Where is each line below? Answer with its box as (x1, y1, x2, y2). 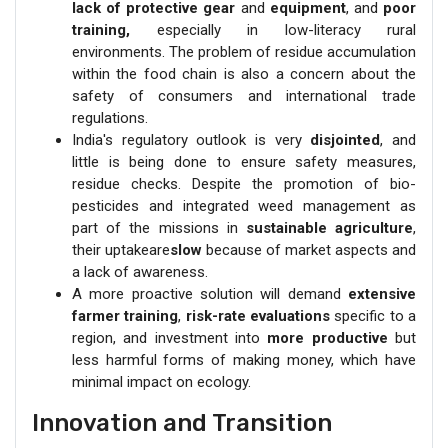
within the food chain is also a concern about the (72, 65, 416, 84)
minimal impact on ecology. (72, 373, 251, 392)
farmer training (72, 307, 179, 326)
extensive (348, 285, 416, 304)
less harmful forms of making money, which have (72, 351, 416, 370)
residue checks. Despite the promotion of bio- (72, 175, 416, 194)
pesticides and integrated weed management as (72, 197, 416, 216)
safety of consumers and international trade (72, 87, 416, 106)
